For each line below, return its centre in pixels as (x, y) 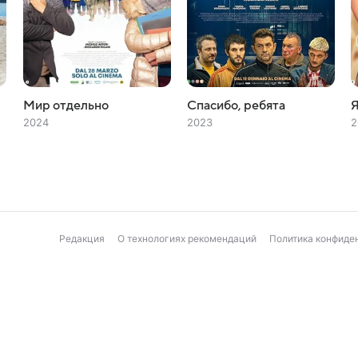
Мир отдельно (66, 105)
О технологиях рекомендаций (187, 239)
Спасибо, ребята (236, 105)
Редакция (82, 239)
